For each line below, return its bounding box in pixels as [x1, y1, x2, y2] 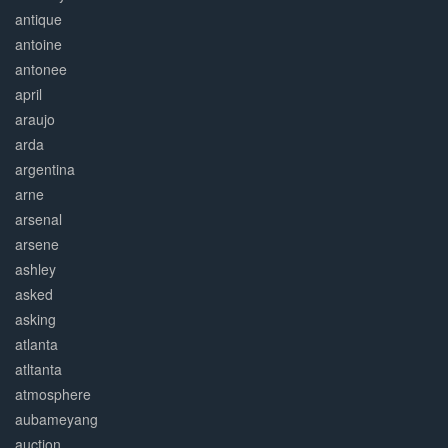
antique [15, 9, 62, 30]
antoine [15, 34, 62, 55]
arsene [15, 234, 59, 255]
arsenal [15, 209, 62, 230]
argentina [15, 159, 75, 180]
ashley [15, 259, 56, 280]
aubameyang [15, 409, 98, 430]
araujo [15, 109, 55, 130]
